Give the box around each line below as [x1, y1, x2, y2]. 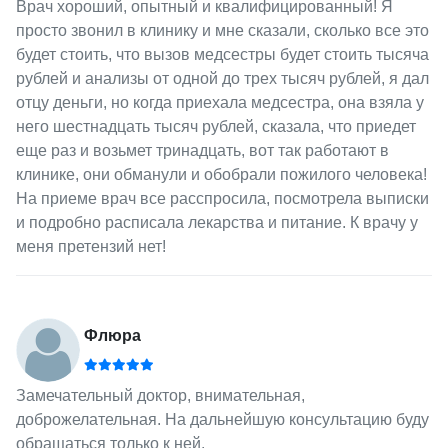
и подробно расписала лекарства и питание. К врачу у [15, 214, 418, 232]
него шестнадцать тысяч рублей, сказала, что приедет [15, 118, 416, 136]
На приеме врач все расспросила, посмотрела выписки [15, 190, 429, 208]
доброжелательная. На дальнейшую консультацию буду [15, 411, 429, 429]
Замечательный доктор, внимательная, [15, 387, 305, 405]
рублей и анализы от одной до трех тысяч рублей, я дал [15, 70, 429, 88]
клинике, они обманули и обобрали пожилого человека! [15, 166, 427, 184]
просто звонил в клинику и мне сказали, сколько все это [15, 22, 429, 40]
